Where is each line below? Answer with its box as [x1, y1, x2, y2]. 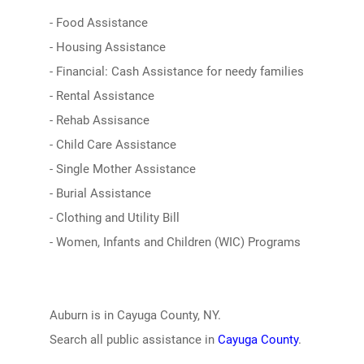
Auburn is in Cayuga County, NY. [49, 308, 221, 323]
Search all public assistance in [49, 332, 218, 347]
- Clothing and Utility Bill [49, 210, 180, 225]
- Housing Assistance [49, 40, 166, 54]
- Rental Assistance [49, 89, 154, 103]
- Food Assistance [49, 15, 148, 30]
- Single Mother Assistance [49, 162, 196, 176]
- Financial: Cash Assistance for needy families [49, 64, 304, 79]
